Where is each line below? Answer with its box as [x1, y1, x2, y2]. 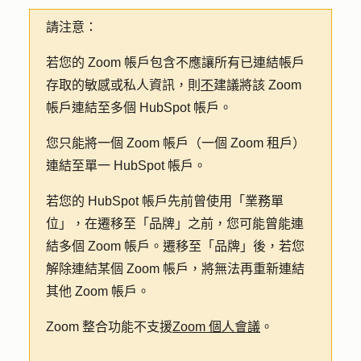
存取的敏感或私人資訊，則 [46, 78, 201, 92]
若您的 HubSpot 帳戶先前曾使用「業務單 [46, 194, 284, 208]
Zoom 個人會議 [172, 320, 260, 334]
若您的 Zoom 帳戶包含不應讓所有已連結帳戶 [46, 56, 305, 69]
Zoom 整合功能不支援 [46, 320, 172, 334]
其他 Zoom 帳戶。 [46, 284, 150, 298]
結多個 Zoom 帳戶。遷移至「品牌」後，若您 [46, 239, 305, 253]
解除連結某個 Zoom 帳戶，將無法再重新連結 [46, 262, 305, 276]
